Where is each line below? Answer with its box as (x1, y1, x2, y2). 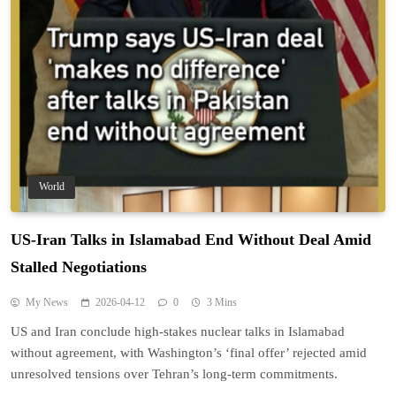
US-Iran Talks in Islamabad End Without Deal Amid (11, 230, 371, 248)
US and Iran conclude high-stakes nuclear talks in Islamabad (11, 324, 345, 339)
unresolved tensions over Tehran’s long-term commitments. (11, 366, 338, 381)
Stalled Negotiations (11, 257, 147, 276)
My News (26, 295, 68, 308)
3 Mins (207, 295, 237, 308)
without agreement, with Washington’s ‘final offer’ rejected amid (11, 345, 367, 360)
